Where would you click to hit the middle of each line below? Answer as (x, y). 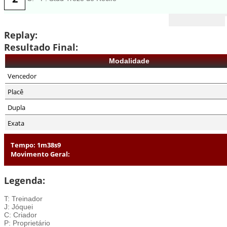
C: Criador (21, 215)
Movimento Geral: (41, 154)
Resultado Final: (41, 47)
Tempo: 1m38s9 (36, 145)
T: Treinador (23, 198)
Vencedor (22, 76)
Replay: (21, 35)
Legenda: (25, 180)
